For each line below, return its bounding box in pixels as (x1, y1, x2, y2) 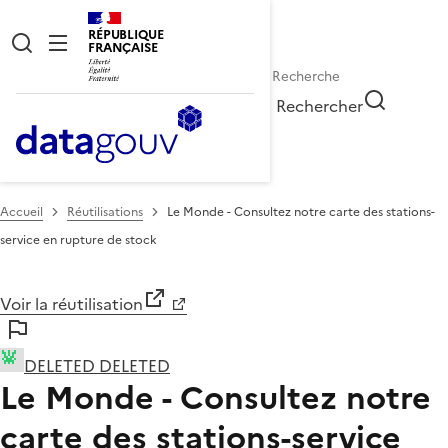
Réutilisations (67, 202, 143, 221)
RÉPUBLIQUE (88, 25, 164, 44)
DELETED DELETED (24, 353, 170, 378)
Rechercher (276, 93, 364, 118)
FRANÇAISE (88, 38, 158, 57)
